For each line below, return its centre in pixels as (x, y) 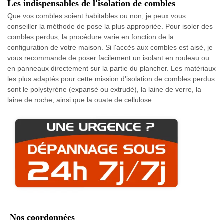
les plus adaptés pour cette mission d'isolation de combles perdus (111, 79)
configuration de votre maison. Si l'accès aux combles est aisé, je (110, 47)
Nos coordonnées (42, 217)
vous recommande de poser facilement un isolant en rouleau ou (108, 58)
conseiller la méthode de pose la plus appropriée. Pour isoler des (110, 26)
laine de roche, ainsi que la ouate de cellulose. (81, 100)
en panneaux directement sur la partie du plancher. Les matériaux (112, 68)
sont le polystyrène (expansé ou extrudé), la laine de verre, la (104, 89)
